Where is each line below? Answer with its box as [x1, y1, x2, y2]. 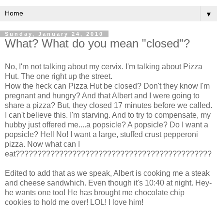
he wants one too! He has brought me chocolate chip [5, 188, 185, 197]
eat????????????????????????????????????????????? [5, 149, 212, 158]
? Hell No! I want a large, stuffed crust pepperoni [34, 130, 198, 139]
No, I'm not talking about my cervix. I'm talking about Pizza [5, 62, 202, 71]
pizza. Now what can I [5, 139, 80, 148]
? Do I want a [163, 120, 208, 129]
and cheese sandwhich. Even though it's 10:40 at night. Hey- [5, 178, 212, 187]
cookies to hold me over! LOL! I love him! [5, 198, 143, 206]
